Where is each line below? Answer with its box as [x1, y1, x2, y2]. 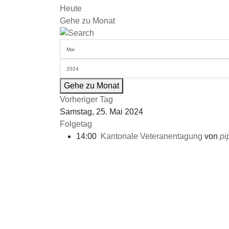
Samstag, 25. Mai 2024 [60, 107, 143, 116]
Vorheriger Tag [60, 95, 113, 104]
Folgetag [60, 120, 92, 128]
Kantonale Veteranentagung [101, 132, 202, 141]
